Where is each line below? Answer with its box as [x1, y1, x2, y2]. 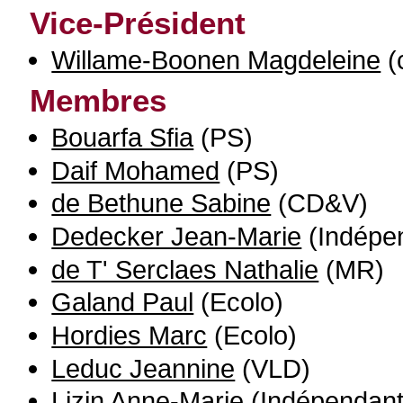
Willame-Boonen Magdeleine [51, 45, 381, 75]
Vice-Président [30, 5, 246, 40]
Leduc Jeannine [51, 353, 236, 383]
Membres [30, 83, 167, 118]
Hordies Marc [51, 319, 208, 350]
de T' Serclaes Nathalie [51, 254, 319, 284]
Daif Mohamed [51, 155, 220, 185]
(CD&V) [271, 188, 369, 219]
